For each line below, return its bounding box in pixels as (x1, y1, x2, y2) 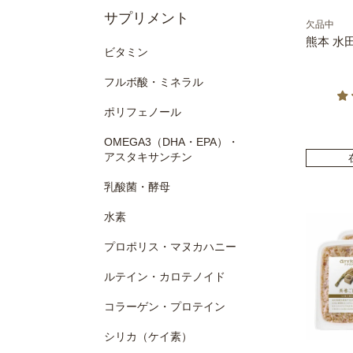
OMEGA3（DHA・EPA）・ (104, 136, 239, 148)
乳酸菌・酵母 (104, 180, 170, 193)
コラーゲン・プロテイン (104, 300, 225, 313)
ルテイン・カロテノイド (104, 270, 225, 283)
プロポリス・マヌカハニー (104, 240, 236, 253)
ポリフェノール (104, 106, 181, 118)
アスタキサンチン (104, 150, 192, 163)
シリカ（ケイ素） (104, 330, 192, 343)
